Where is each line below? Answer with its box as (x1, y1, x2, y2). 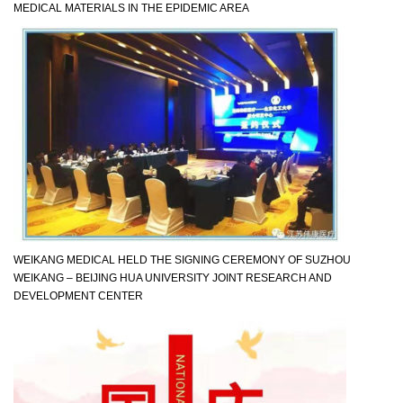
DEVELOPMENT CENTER (13, 289, 143, 302)
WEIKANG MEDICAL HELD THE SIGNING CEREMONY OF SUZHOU (13, 253, 351, 266)
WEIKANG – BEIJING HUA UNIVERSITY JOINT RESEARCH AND (13, 271, 332, 284)
